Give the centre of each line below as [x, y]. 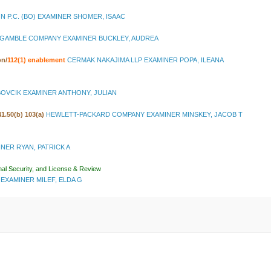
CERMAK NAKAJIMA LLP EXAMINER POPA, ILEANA [145, 60]
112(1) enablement [36, 60]
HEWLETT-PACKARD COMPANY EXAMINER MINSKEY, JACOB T [144, 115]
